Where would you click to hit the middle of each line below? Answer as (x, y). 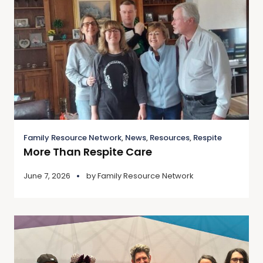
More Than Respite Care (88, 151)
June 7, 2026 (47, 176)
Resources (170, 137)
